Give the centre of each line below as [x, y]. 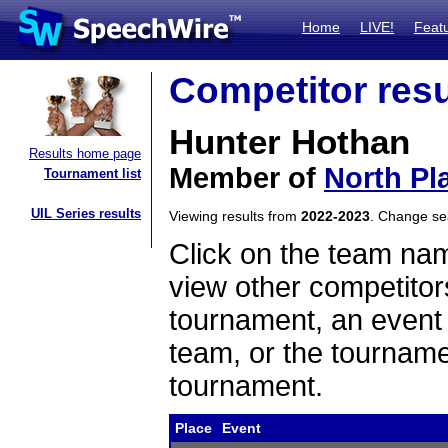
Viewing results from [235, 216]
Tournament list [92, 173]
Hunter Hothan [289, 142]
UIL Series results [86, 213]
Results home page [85, 153]
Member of [246, 178]
